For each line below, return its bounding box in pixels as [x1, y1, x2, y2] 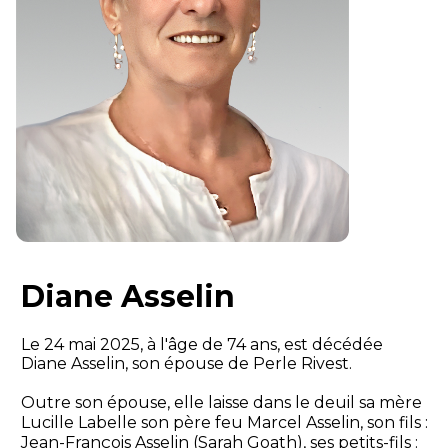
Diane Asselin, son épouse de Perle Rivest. [20, 354, 352, 374]
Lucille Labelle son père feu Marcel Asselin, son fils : [20, 413, 428, 433]
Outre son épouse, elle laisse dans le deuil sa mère [20, 393, 422, 413]
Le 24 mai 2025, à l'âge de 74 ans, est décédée [20, 335, 383, 355]
